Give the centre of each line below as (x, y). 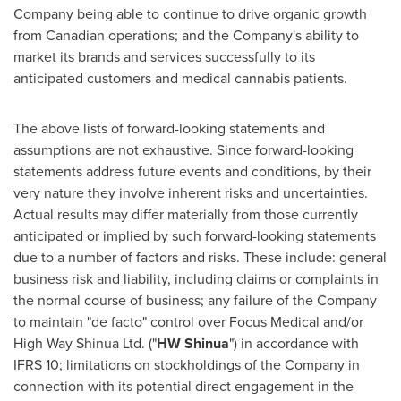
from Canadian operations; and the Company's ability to (186, 35)
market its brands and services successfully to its (164, 57)
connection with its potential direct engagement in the (183, 386)
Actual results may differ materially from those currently (186, 214)
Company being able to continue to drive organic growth (190, 14)
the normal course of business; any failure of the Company (195, 300)
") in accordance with (294, 343)
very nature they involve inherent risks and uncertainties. (191, 193)
